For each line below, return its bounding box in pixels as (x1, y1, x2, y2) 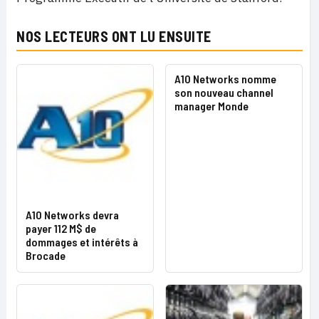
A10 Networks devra (26, 208, 119, 221)
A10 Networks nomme (174, 72, 276, 85)
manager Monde (174, 99, 249, 113)
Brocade (26, 249, 66, 262)
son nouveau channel (174, 85, 273, 99)
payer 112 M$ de (26, 221, 96, 235)
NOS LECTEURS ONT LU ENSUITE (16, 28, 211, 45)
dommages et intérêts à (26, 235, 138, 249)
